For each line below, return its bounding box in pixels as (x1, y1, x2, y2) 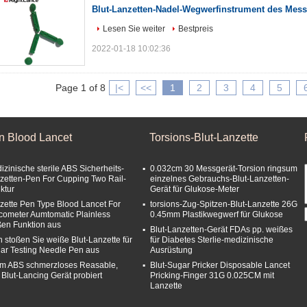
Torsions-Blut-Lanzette (149, 132, 258, 143)
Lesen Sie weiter (103, 24, 165, 34)
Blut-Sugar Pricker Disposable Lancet (150, 260, 290, 270)
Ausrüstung (150, 245, 193, 255)
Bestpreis (178, 24, 213, 34)
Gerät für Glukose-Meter (150, 184, 239, 194)
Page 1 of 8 (55, 82, 106, 93)
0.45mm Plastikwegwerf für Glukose (150, 210, 283, 219)
